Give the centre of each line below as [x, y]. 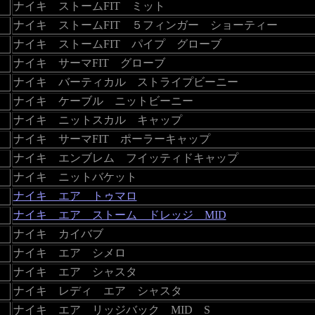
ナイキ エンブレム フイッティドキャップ [126, 157]
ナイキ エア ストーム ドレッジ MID [120, 214]
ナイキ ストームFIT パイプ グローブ [117, 44]
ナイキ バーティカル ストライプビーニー [126, 82]
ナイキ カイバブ [58, 233]
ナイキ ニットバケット [75, 176]
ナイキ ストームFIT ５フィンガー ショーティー [145, 25]
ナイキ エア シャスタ [75, 271]
